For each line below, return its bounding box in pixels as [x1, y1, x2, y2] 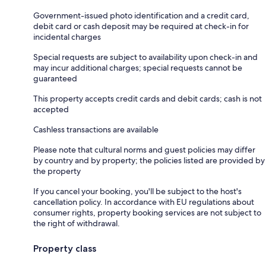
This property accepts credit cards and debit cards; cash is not [33, 93, 262, 104]
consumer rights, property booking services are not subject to [33, 207, 261, 218]
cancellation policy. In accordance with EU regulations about [33, 196, 254, 207]
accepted [33, 103, 69, 115]
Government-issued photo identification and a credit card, [33, 9, 249, 21]
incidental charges [33, 31, 101, 42]
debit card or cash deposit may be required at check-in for [33, 20, 249, 31]
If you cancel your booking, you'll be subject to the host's [33, 185, 242, 197]
